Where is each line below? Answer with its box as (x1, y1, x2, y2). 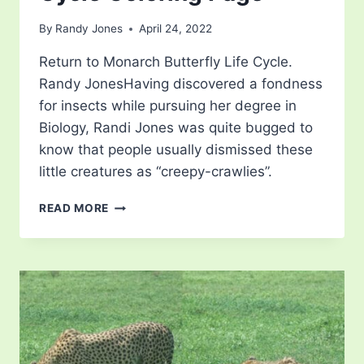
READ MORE (39, 201, 110, 215)
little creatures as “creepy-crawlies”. (39, 163, 272, 180)
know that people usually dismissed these (39, 141, 313, 158)
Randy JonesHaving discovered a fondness (39, 76, 323, 93)
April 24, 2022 (139, 22, 213, 36)
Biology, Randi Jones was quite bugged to (39, 119, 313, 136)
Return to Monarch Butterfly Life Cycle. (39, 54, 292, 71)
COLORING (108, 266, 172, 279)
